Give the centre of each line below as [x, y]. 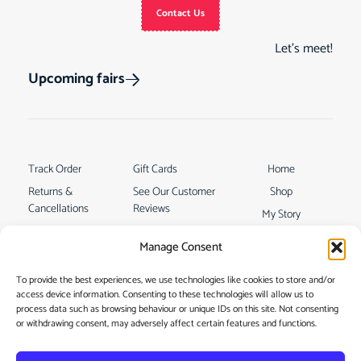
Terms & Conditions [73, 231]
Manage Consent [180, 247]
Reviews [151, 209]
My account [54, 254]
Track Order [55, 169]
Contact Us [180, 14]
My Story [282, 214]
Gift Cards [155, 169]
